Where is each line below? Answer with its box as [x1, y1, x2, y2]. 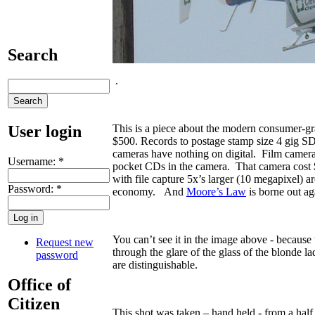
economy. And [112, 185, 186, 198]
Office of [8, 275, 71, 294]
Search [8, 45, 58, 64]
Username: [8, 155, 58, 167]
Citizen [8, 294, 60, 313]
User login [8, 122, 82, 141]
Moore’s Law [186, 185, 246, 198]
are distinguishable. [112, 258, 198, 271]
